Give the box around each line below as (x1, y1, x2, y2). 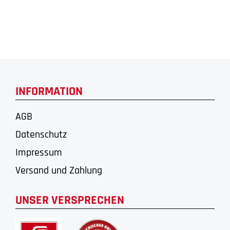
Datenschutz (15, 127, 67, 141)
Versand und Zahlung (15, 163, 102, 177)
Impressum (15, 145, 62, 159)
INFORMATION (15, 83, 83, 99)
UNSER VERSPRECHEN (15, 192, 124, 208)
